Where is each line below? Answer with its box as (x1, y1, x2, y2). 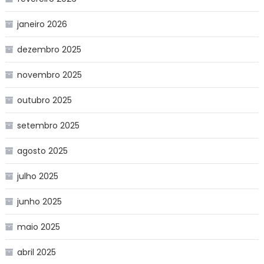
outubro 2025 (16, 94, 72, 106)
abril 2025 (16, 246, 56, 258)
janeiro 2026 (16, 18, 67, 30)
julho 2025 (16, 170, 58, 182)
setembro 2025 (16, 119, 80, 131)
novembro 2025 (16, 68, 82, 81)
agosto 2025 (16, 144, 68, 157)
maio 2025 (16, 220, 60, 233)
